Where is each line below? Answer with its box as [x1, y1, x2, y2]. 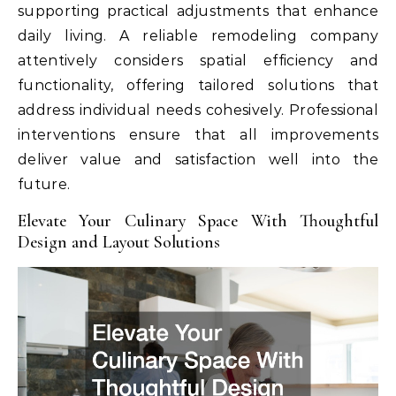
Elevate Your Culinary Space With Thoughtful [18, 210, 378, 232]
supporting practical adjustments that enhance [18, 3, 378, 20]
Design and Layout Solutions [18, 232, 220, 254]
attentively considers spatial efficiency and [18, 52, 378, 70]
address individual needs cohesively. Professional [18, 102, 378, 119]
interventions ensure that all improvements [18, 126, 378, 144]
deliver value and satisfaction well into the [18, 151, 378, 169]
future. [18, 176, 71, 194]
